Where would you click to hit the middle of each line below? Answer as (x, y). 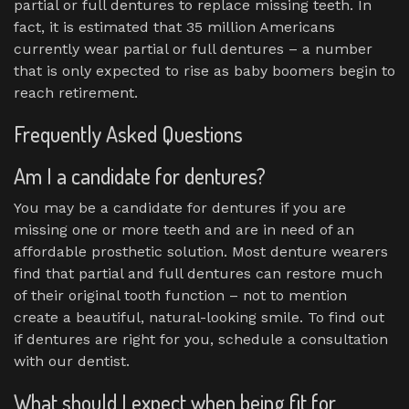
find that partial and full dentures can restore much (198, 273)
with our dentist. (72, 361)
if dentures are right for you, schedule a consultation (201, 339)
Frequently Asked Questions (128, 133)
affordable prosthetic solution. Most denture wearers (201, 251)
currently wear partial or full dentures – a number (193, 48)
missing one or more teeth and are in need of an (184, 229)
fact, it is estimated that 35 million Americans (174, 26)
